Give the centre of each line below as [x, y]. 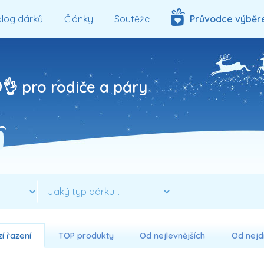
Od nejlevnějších [173, 235]
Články [78, 19]
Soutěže [132, 19]
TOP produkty [86, 235]
